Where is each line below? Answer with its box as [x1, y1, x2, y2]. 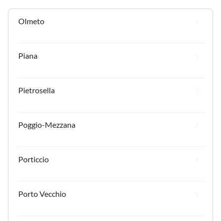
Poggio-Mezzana [18, 119, 75, 129]
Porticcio [18, 154, 49, 164]
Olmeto [18, 16, 44, 26]
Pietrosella [18, 85, 55, 95]
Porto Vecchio [18, 188, 66, 198]
